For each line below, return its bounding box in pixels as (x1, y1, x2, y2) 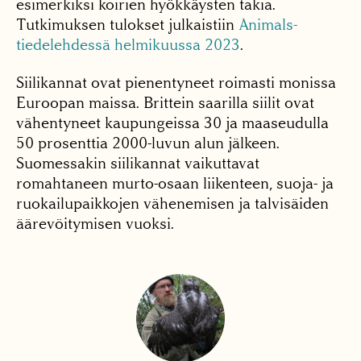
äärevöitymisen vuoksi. (16, 214, 174, 233)
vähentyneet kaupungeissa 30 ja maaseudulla (16, 113, 329, 132)
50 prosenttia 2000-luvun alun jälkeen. (16, 133, 280, 152)
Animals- (239, 15, 297, 34)
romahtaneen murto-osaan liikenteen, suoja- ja (16, 173, 334, 193)
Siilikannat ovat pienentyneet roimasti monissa (16, 73, 336, 92)
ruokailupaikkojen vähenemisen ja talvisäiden (16, 193, 329, 213)
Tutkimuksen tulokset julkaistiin (16, 15, 239, 34)
